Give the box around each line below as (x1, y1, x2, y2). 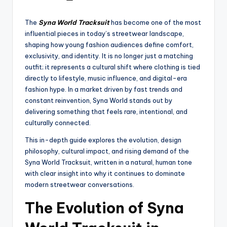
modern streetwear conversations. (25, 180, 134, 189)
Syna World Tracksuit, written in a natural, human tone (25, 158, 192, 167)
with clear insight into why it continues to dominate (25, 169, 185, 178)
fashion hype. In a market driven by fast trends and (25, 85, 182, 94)
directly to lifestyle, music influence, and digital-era (25, 74, 187, 83)
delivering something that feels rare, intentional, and (25, 107, 187, 116)
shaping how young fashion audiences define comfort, (25, 41, 194, 49)
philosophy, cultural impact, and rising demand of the (25, 147, 189, 156)
